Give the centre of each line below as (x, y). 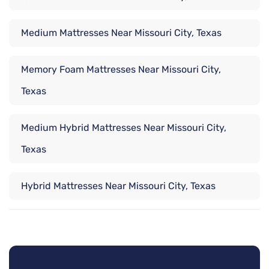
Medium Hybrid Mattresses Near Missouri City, (124, 128)
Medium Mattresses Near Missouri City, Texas (121, 33)
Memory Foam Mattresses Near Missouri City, (121, 70)
